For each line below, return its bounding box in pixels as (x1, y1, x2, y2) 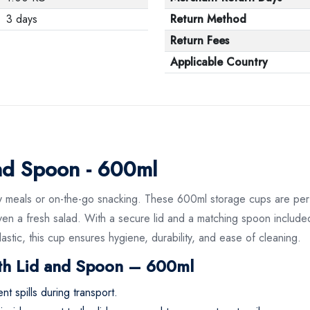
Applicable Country (170, 53, 268, 70)
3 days (6, 10, 37, 27)
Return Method (170, 10, 246, 27)
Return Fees (170, 32, 229, 48)
